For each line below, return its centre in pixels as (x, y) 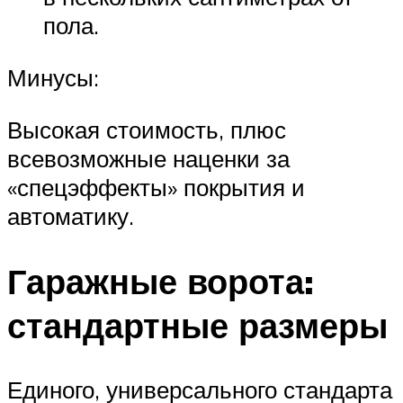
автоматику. (71, 215)
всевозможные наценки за (148, 158)
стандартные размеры (197, 325)
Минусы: (53, 78)
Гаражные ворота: (161, 281)
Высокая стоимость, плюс (147, 129)
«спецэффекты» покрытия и (156, 187)
